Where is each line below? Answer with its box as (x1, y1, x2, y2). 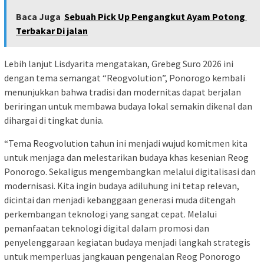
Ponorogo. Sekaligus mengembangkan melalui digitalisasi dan (4, 166, 256, 178)
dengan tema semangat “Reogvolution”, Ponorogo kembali (4, 72, 245, 84)
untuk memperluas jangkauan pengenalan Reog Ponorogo (4, 250, 240, 263)
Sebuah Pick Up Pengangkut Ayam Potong (64, 11, 247, 23)
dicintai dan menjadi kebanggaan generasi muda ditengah (4, 194, 236, 206)
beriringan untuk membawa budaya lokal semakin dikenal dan (4, 100, 252, 113)
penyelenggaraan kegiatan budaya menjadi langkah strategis (4, 236, 250, 249)
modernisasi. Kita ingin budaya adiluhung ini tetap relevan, (4, 180, 239, 192)
